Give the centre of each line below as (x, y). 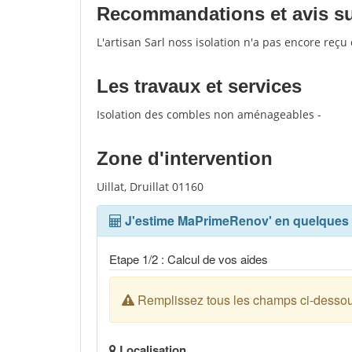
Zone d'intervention (185, 158)
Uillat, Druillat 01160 (150, 187)
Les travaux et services (199, 86)
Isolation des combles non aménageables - (209, 114)
